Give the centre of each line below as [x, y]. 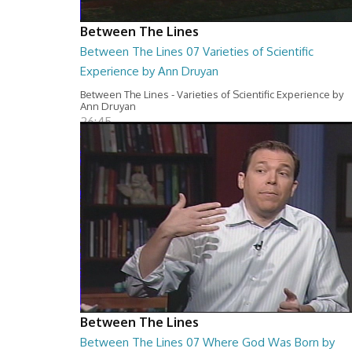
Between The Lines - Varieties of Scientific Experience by [212, 94]
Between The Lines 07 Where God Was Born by [207, 342]
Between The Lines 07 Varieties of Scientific [197, 51]
